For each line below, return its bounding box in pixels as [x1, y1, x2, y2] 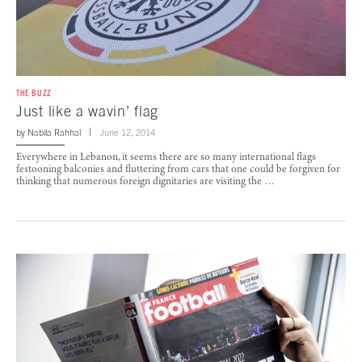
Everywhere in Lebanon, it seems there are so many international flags [16, 152, 316, 163]
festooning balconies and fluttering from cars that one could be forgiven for [16, 164, 340, 175]
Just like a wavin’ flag [16, 102, 159, 120]
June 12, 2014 [100, 127, 155, 137]
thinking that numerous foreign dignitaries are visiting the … [16, 176, 275, 187]
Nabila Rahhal [27, 127, 81, 137]
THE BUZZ [16, 87, 52, 98]
